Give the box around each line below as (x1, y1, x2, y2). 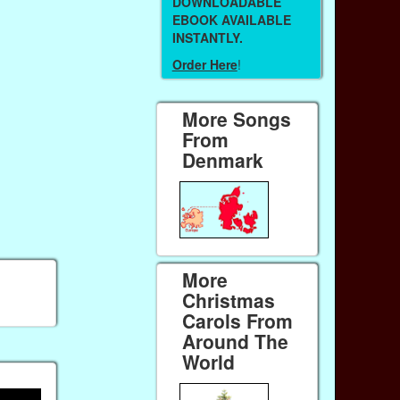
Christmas (182, 287, 276, 314)
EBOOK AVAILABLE (171, 10, 291, 29)
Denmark (182, 146, 264, 174)
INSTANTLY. (171, 28, 243, 46)
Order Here (171, 55, 237, 74)
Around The (182, 328, 289, 355)
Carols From (182, 307, 294, 335)
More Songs (182, 105, 292, 133)
